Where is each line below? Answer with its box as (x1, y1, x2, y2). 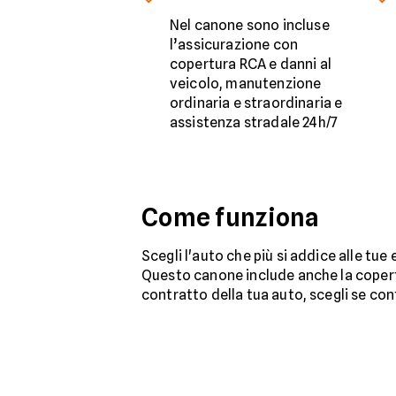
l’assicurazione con (170, 36, 299, 54)
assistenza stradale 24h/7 (170, 114, 339, 132)
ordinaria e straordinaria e (170, 95, 343, 112)
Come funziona (141, 202, 320, 233)
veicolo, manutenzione (170, 75, 322, 93)
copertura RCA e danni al (170, 56, 331, 73)
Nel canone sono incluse (170, 17, 330, 34)
